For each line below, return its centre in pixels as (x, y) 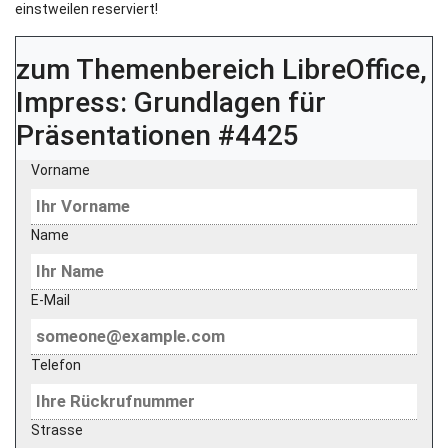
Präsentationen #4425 (157, 135)
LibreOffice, (354, 69)
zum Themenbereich (149, 69)
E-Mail (50, 300)
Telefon (56, 365)
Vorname (60, 170)
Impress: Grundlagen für (171, 102)
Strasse (57, 430)
